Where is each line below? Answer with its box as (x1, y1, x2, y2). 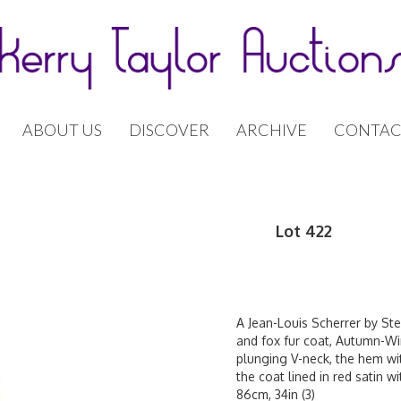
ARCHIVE (236, 120, 307, 140)
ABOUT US (22, 120, 102, 140)
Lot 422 (276, 221, 332, 241)
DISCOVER (129, 120, 209, 140)
